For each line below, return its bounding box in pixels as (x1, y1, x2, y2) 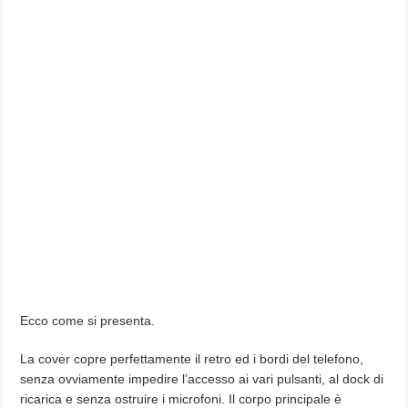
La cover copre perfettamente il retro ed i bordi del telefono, (20, 352, 364, 367)
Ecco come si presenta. (20, 313, 156, 329)
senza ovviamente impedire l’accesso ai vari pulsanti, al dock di (20, 372, 384, 387)
